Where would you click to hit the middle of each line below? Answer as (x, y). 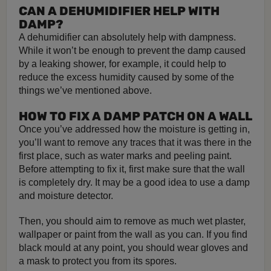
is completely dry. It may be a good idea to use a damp (134, 182)
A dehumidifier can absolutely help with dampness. (127, 37)
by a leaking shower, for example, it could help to (122, 64)
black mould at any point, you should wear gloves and (133, 247)
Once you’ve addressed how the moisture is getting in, (134, 129)
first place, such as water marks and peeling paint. (125, 155)
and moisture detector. (66, 195)
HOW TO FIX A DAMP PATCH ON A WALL (135, 116)
